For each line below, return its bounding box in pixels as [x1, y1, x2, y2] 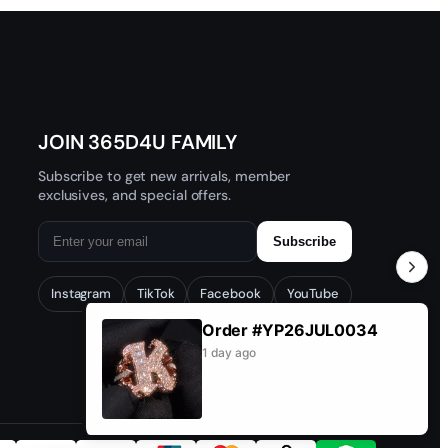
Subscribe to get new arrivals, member [37, 167, 291, 186]
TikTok [137, 285, 175, 303]
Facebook [200, 285, 261, 303]
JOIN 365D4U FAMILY [37, 129, 238, 156]
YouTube [286, 285, 339, 303]
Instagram [50, 285, 112, 303]
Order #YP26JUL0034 [201, 320, 378, 340]
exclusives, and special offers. [37, 186, 231, 205]
